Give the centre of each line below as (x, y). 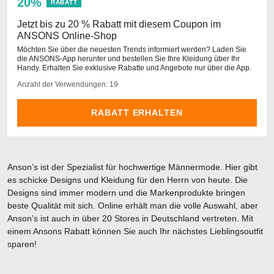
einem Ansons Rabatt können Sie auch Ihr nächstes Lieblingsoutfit (135, 231)
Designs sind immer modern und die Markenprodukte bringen (126, 193)
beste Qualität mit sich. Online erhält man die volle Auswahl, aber (133, 206)
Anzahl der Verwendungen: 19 (68, 84)
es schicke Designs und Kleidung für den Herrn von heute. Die (128, 180)
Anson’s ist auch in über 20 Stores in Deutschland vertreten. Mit (130, 218)
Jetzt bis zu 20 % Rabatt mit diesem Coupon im (119, 24)
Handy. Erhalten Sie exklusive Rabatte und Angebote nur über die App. (134, 68)
